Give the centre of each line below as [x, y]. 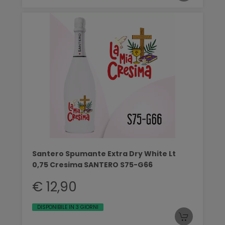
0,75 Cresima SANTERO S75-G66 [92, 164]
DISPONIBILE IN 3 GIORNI [68, 207]
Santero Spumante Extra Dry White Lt [104, 153]
